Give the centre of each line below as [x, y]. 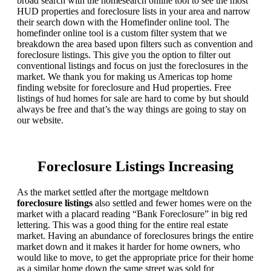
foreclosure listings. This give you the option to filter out [124, 55]
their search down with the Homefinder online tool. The [123, 22]
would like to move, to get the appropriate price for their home [135, 258]
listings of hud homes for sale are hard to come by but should [133, 99]
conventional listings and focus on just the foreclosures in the [132, 66]
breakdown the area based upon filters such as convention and [135, 44]
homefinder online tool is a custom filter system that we [122, 33]
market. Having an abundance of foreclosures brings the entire [135, 236]
